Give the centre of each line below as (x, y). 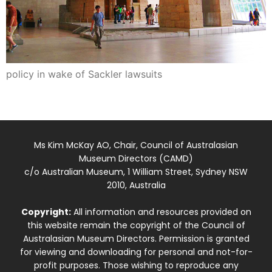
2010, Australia (136, 185)
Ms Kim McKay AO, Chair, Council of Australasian (136, 145)
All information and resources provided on (161, 212)
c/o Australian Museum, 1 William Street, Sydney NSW (136, 172)
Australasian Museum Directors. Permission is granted (136, 239)
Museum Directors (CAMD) (136, 159)
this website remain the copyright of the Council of (136, 226)
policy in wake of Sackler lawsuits (84, 74)
